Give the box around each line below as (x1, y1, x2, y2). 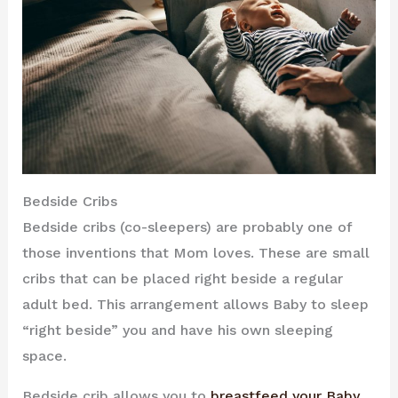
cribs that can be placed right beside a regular (21, 269, 343, 287)
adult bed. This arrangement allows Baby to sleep (21, 295, 369, 313)
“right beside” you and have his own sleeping (21, 321, 333, 338)
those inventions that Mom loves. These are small (21, 243, 370, 261)
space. (21, 346, 67, 364)
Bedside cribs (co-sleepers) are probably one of (21, 218, 352, 235)
